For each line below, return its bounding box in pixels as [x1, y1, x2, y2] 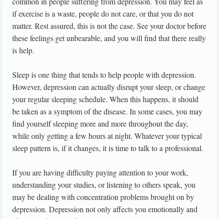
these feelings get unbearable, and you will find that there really [12, 33, 206, 43]
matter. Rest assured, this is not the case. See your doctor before [12, 21, 206, 31]
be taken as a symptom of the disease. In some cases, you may [12, 106, 202, 116]
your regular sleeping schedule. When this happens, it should [12, 94, 198, 104]
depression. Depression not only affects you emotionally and [12, 204, 197, 214]
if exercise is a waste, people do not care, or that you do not [12, 8, 194, 19]
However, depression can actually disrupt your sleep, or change [12, 82, 205, 92]
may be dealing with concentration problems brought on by [12, 192, 194, 202]
